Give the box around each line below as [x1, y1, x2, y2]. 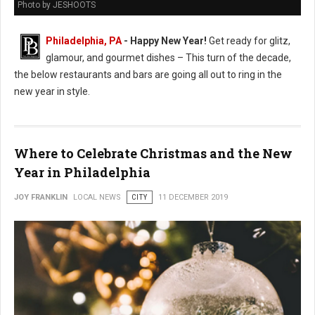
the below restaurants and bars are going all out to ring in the [14, 69, 282, 80]
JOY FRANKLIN [14, 193, 67, 202]
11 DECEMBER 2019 [158, 193, 228, 202]
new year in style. [14, 86, 90, 97]
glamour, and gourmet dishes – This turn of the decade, [46, 52, 291, 63]
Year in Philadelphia [14, 164, 150, 181]
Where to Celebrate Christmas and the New [14, 145, 292, 162]
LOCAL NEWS [73, 193, 121, 202]
